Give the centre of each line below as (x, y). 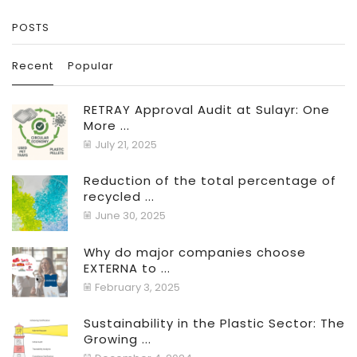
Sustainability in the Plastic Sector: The (214, 323)
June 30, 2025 (130, 216)
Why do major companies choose (195, 252)
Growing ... (118, 339)
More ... (107, 126)
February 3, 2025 (137, 287)
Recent (33, 66)
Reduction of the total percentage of (210, 181)
